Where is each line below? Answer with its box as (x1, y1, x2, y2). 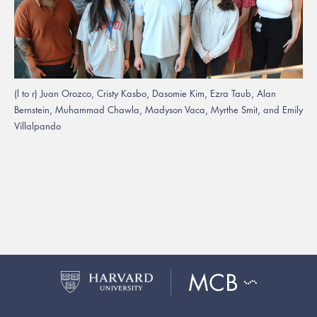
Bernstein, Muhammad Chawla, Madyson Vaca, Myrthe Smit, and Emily (14, 103, 303, 116)
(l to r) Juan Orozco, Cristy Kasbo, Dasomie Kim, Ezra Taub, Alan (14, 86, 276, 100)
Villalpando (14, 119, 61, 132)
